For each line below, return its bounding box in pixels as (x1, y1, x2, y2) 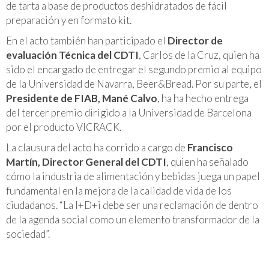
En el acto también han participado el (6, 34, 168, 47)
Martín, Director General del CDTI (6, 155, 166, 168)
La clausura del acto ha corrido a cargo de (6, 141, 187, 154)
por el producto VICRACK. (6, 120, 121, 133)
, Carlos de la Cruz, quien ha (139, 48, 259, 61)
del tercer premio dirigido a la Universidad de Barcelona (6, 106, 252, 119)
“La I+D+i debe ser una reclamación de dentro (59, 198, 258, 211)
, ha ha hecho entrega (157, 91, 249, 104)
